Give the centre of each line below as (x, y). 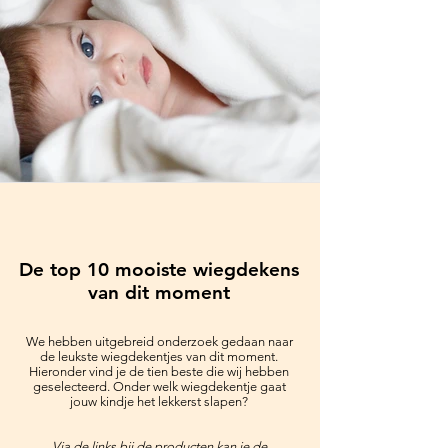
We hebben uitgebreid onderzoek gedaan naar (159, 341)
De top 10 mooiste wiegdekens (159, 269)
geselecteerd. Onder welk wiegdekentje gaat (159, 386)
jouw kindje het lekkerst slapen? (159, 401)
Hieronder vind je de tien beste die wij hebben (159, 371)
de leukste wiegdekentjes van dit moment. (159, 356)
